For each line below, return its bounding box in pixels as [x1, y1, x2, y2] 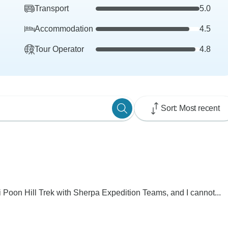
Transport [35, 4, 69, 13]
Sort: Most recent [161, 104, 220, 113]
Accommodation [35, 24, 93, 34]
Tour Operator [35, 45, 84, 54]
